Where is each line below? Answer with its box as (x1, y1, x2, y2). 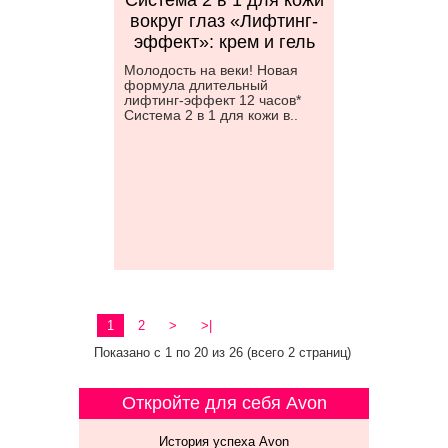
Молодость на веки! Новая (124, 62, 298, 78)
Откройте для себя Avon (121, 393, 327, 413)
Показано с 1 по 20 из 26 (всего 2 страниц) (94, 345, 351, 360)
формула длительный (124, 77, 268, 93)
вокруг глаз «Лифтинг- (130, 11, 318, 31)
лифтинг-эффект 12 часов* (124, 92, 301, 108)
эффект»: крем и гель (133, 32, 315, 52)
